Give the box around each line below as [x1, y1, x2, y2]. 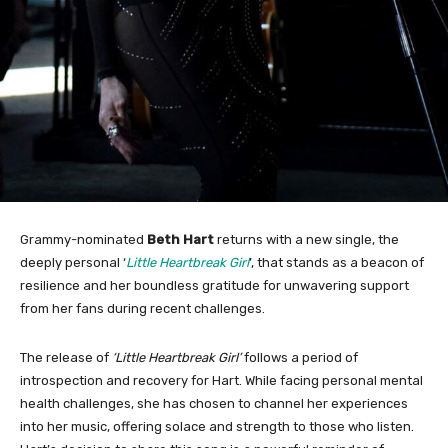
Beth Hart [147, 232, 214, 248]
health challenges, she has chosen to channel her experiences [20, 396, 408, 412]
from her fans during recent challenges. [20, 301, 265, 317]
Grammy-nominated [20, 232, 147, 248]
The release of [20, 350, 112, 366]
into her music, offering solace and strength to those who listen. [20, 419, 414, 435]
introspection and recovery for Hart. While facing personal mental [20, 373, 423, 389]
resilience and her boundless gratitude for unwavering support [20, 278, 409, 294]
